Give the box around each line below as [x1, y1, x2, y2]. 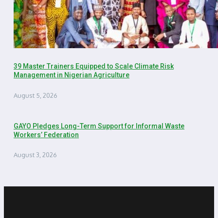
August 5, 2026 [14, 91, 57, 99]
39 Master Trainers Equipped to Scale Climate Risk [14, 62, 174, 71]
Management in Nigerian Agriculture [14, 71, 129, 79]
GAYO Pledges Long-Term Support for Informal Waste [14, 122, 184, 130]
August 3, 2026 [14, 151, 57, 159]
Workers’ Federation [14, 130, 79, 139]
